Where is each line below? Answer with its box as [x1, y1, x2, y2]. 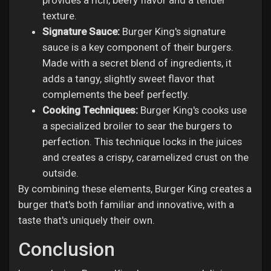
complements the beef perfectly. [42, 88, 189, 100]
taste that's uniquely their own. [18, 214, 155, 226]
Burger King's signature [120, 25, 226, 38]
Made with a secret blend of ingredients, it [42, 57, 232, 69]
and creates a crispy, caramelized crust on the [42, 151, 249, 163]
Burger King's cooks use [138, 104, 247, 116]
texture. [42, 10, 77, 22]
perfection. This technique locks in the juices [42, 135, 242, 148]
